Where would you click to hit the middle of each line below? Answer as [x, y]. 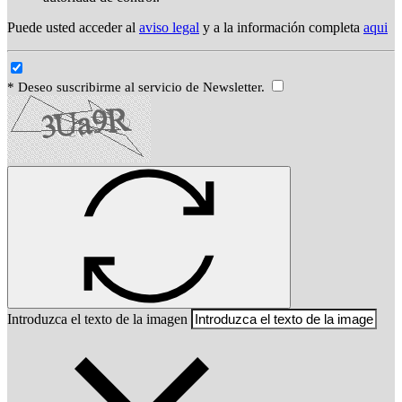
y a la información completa [281, 28]
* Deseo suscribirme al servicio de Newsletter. [138, 87]
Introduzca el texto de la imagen [97, 319]
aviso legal [169, 28]
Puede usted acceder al [73, 28]
